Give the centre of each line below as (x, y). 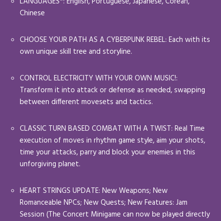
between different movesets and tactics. (86, 102)
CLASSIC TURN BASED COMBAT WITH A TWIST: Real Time (112, 129)
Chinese (32, 13)
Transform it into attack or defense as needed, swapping (112, 90)
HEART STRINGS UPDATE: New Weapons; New (94, 191)
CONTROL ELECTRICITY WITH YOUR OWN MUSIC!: (99, 78)
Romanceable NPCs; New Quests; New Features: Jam (104, 203)
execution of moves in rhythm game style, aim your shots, (112, 140)
